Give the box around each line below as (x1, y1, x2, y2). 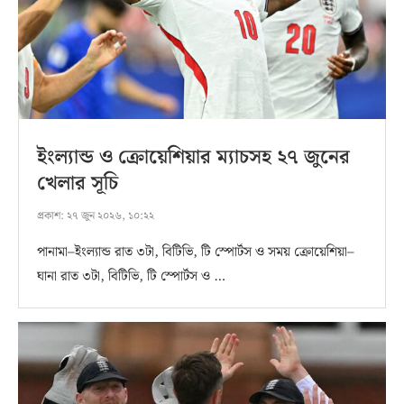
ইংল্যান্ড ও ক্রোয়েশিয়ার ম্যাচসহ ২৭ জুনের (37, 141, 350, 173)
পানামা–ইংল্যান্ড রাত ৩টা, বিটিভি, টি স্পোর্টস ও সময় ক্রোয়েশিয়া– (37, 241, 354, 263)
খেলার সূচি (37, 167, 118, 199)
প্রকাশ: (37, 207, 64, 225)
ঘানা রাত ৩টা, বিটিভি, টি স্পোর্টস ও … (37, 265, 225, 288)
